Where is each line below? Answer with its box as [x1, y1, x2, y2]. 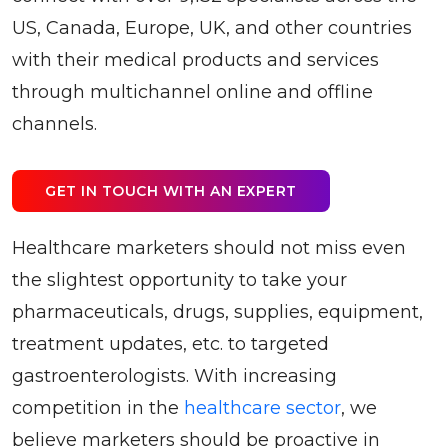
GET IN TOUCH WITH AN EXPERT [45, 181, 297, 200]
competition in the [12, 397, 184, 420]
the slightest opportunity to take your [12, 269, 347, 292]
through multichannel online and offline [12, 80, 373, 103]
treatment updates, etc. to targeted [12, 333, 329, 356]
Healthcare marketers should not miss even [12, 237, 406, 260]
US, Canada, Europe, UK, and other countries [12, 16, 412, 39]
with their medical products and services [12, 48, 379, 71]
